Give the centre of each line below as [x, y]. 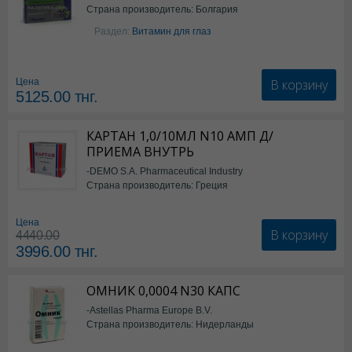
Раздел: [113, 31]
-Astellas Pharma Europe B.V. [149, 310]
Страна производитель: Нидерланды [170, 324]
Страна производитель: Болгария [162, 9]
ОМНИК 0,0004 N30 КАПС [163, 291]
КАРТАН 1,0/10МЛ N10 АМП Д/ [180, 136]
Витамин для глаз [172, 31]
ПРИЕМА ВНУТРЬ [140, 152]
